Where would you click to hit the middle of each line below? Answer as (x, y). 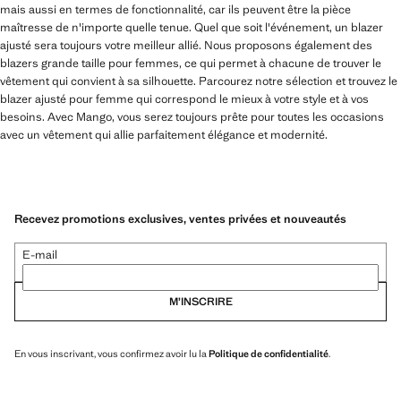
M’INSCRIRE (200, 302)
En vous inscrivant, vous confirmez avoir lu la (111, 354)
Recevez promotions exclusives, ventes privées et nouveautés (180, 219)
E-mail (40, 255)
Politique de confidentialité (269, 354)
